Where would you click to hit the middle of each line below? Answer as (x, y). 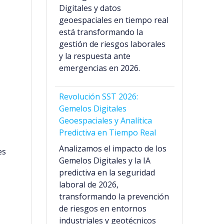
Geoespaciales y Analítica (106, 121)
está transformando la (101, 32)
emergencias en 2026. (100, 68)
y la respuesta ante (95, 56)
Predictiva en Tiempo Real (108, 133)
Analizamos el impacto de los (113, 149)
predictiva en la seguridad (107, 173)
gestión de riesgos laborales (112, 44)
